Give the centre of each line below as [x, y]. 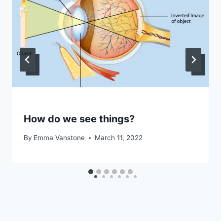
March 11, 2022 [119, 138]
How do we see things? [79, 119]
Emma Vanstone [59, 138]
